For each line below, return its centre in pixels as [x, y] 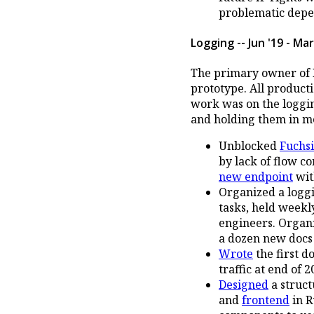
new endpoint [256, 177]
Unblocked [249, 146]
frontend [266, 300]
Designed [244, 285]
